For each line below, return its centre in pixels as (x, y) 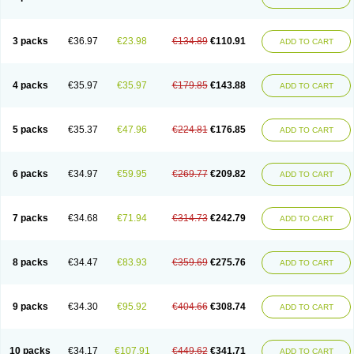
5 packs (30, 130)
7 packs (30, 218)
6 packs (30, 174)
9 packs (30, 307)
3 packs (30, 41)
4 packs (30, 85)
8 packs (30, 262)
